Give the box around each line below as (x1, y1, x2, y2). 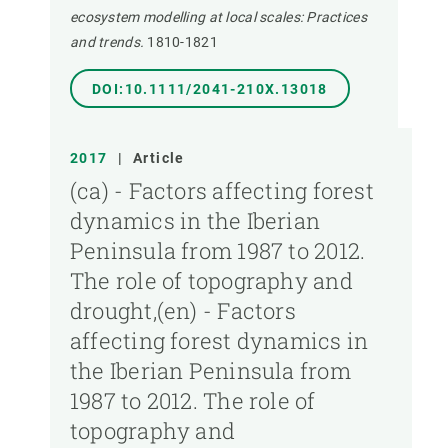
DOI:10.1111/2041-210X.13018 (92, 81, 328, 98)
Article (133, 150, 185, 167)
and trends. (70, 34, 145, 51)
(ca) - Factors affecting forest (70, 176, 374, 206)
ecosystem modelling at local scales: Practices (70, 9, 367, 26)
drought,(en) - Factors (70, 296, 296, 326)
